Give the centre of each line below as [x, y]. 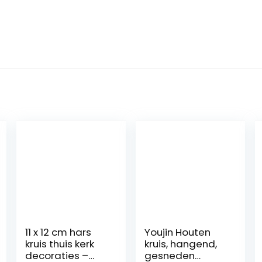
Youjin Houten [178, 232]
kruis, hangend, [181, 244]
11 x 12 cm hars [58, 232]
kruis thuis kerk [60, 244]
